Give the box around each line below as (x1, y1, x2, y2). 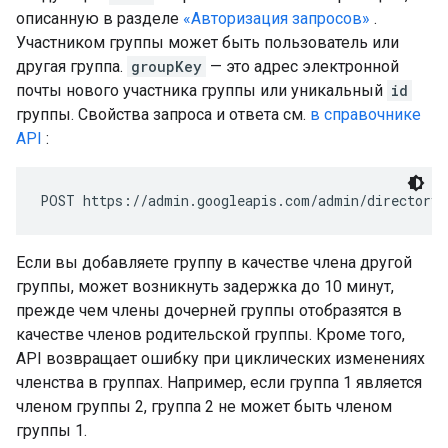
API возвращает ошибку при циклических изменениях (16, 349, 425, 368)
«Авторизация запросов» (183, 9, 370, 28)
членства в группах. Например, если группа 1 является (16, 373, 422, 392)
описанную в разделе (16, 9, 183, 28)
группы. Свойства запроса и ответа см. (16, 105, 310, 124)
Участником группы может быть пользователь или (16, 33, 399, 52)
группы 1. (16, 421, 87, 440)
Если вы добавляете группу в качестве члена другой (16, 253, 412, 272)
